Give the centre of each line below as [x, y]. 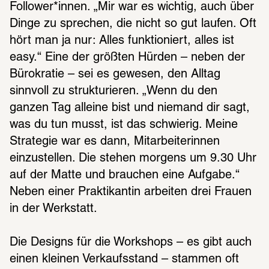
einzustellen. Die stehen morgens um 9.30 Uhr [133, 158]
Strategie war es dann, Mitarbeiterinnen [115, 141]
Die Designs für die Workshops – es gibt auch [131, 242]
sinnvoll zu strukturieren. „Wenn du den [113, 91]
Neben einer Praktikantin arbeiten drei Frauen [131, 192]
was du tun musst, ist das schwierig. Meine [124, 125]
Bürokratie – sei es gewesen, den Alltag [115, 74]
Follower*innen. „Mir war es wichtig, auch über [132, 7]
